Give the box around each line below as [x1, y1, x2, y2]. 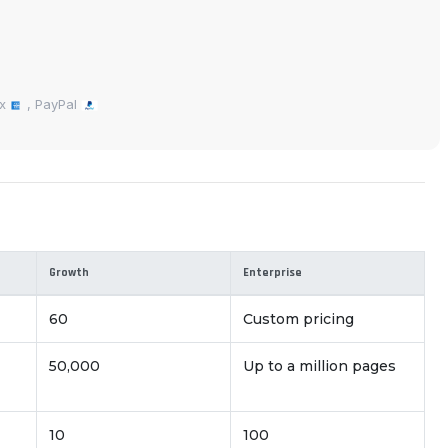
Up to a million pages [243, 357, 396, 376]
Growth [49, 265, 89, 281]
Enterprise [243, 265, 302, 281]
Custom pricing [243, 310, 354, 329]
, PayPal [22, 96, 81, 113]
